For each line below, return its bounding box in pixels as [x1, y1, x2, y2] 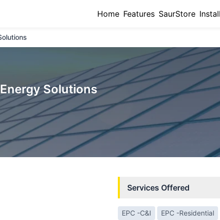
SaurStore [159, 9, 195, 19]
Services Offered [127, 183, 190, 192]
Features [123, 9, 155, 19]
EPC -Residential [161, 209, 214, 217]
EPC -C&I [122, 209, 151, 217]
